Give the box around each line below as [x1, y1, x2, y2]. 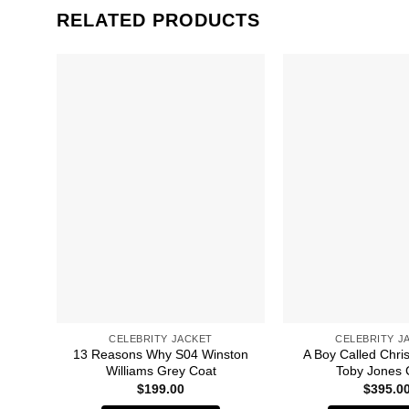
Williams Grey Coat [105, 363, 216, 379]
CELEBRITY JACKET [109, 332, 213, 344]
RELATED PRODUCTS [57, 10, 260, 30]
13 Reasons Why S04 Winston [73, 347, 248, 362]
